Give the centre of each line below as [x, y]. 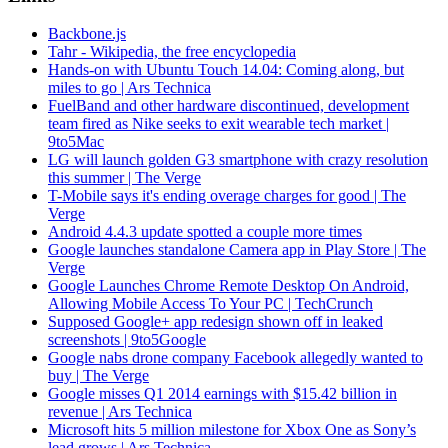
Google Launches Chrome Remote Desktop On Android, [228, 286]
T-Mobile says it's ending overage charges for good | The [227, 196]
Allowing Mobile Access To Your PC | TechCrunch [210, 304]
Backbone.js [87, 34]
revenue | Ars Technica [120, 412]
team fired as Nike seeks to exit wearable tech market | [218, 124]
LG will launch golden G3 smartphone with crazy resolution [238, 160]
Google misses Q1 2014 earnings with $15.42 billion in [222, 394]
